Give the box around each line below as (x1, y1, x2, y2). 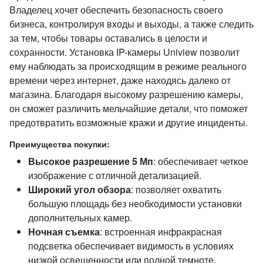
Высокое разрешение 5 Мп (28, 154, 153, 168)
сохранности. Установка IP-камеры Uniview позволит (9, 45, 240, 59)
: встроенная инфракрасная (100, 225, 222, 238)
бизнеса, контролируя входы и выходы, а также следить (9, 17, 254, 31)
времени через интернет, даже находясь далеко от (9, 73, 231, 87)
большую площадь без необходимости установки (28, 197, 242, 210)
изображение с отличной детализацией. (28, 168, 201, 182)
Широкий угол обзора (28, 183, 131, 196)
